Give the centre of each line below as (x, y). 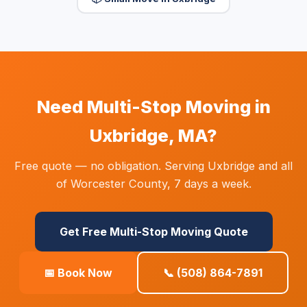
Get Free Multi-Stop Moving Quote (153, 232)
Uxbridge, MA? (153, 135)
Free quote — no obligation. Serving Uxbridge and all (153, 166)
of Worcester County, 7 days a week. (153, 184)
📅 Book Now (78, 273)
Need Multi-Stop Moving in (153, 107)
